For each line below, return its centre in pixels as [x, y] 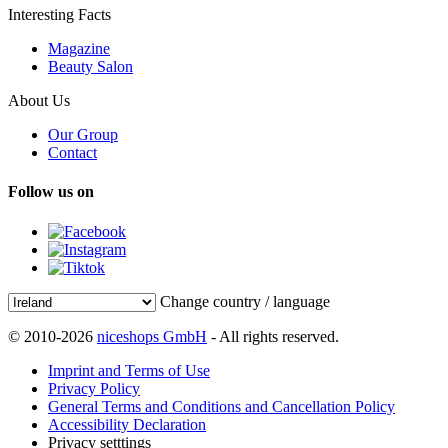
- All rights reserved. [273, 336]
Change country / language [245, 301]
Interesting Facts [59, 15]
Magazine [79, 49]
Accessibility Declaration [127, 424]
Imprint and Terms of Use [129, 370]
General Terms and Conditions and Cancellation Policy [221, 406]
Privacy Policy [94, 388]
